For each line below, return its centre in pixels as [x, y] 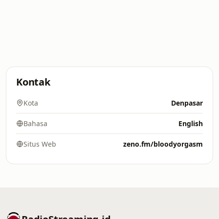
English [191, 123]
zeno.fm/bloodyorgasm [163, 144]
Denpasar [187, 103]
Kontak [33, 82]
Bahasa [35, 123]
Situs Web [40, 144]
